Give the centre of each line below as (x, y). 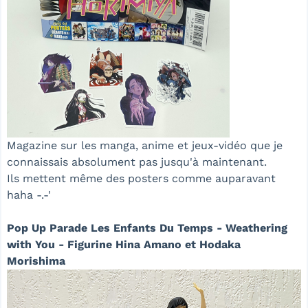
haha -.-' (29, 195)
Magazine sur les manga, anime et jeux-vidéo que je (145, 146)
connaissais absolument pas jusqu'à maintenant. (137, 162)
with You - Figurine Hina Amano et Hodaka (124, 245)
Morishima (36, 261)
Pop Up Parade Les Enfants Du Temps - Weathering (147, 228)
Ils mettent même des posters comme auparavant (141, 179)
